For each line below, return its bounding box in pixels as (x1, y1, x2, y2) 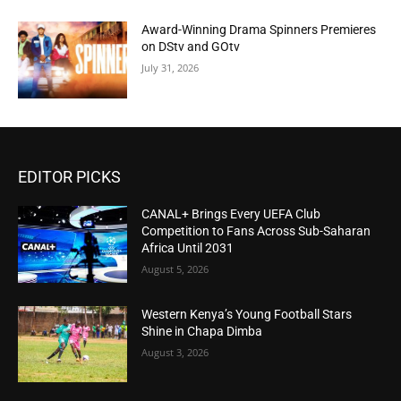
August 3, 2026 (141, 345, 209, 359)
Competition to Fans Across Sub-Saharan (141, 223, 371, 238)
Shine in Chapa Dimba (141, 323, 263, 338)
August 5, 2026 (141, 261, 209, 276)
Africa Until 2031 (141, 240, 235, 255)
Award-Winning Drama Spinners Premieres (141, 22, 377, 38)
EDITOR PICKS (18, 166, 121, 186)
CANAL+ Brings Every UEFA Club (141, 206, 321, 221)
